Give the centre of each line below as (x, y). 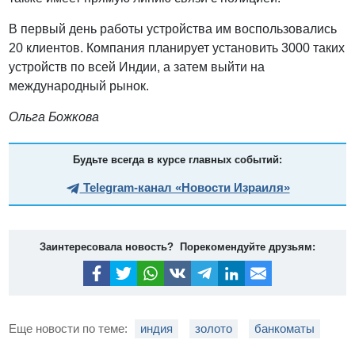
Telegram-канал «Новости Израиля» (185, 188)
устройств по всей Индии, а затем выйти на (137, 67)
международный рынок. (79, 86)
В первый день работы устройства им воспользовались (173, 29)
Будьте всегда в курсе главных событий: (177, 160)
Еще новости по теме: (70, 328)
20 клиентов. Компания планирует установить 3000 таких (177, 48)
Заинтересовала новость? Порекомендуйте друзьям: (177, 247)
